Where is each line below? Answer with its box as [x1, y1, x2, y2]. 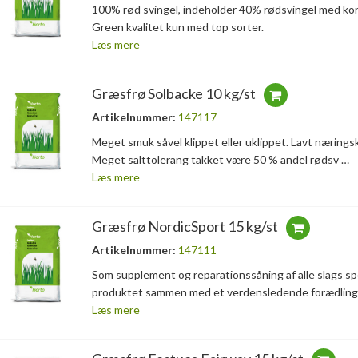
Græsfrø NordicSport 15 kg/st [91, 217, 278, 236]
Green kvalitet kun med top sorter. [91, 20, 264, 34]
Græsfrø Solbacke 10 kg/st [91, 85, 256, 103]
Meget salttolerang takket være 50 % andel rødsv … [91, 153, 349, 167]
